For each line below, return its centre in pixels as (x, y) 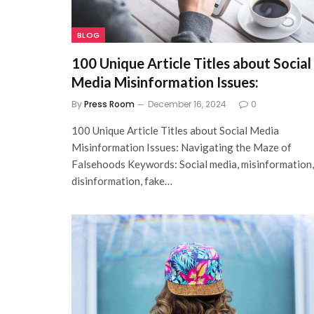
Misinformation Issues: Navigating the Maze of (182, 147)
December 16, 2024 (187, 104)
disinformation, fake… (122, 180)
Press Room (109, 104)
